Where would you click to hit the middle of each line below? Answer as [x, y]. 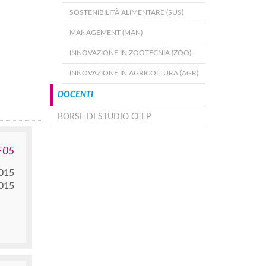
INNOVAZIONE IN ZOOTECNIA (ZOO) [130, 53]
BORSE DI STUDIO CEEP [104, 117]
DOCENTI [75, 95]
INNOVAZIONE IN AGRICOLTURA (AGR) [134, 73]
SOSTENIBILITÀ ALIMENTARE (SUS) [126, 12]
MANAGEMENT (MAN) [106, 33]
